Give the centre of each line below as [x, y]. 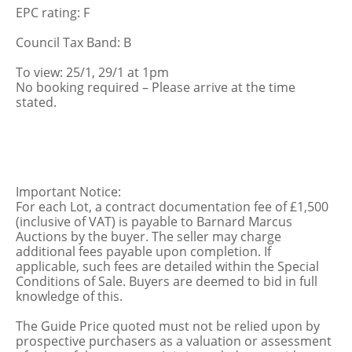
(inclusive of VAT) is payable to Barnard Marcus [154, 222]
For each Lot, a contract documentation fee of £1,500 [172, 207]
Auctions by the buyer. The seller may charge [148, 236]
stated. [36, 102]
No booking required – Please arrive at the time [156, 87]
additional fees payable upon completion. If [143, 251]
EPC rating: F [53, 13]
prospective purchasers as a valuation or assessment [174, 341]
